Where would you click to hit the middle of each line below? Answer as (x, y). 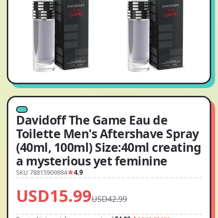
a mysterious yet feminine (92, 161)
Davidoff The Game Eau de (92, 120)
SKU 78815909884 (42, 172)
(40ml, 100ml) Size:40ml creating (109, 147)
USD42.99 (109, 199)
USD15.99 (54, 196)
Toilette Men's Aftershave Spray (108, 133)
